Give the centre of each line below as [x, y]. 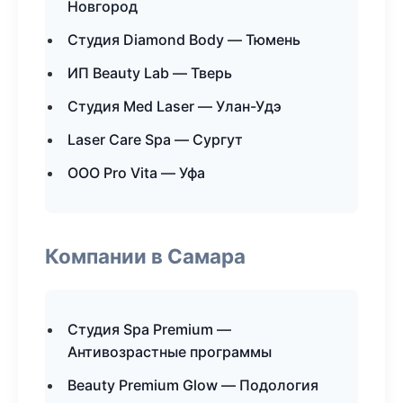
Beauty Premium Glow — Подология [193, 385]
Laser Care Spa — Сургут [155, 139]
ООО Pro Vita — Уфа [136, 173]
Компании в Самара [145, 256]
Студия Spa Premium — [149, 329]
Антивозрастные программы [170, 352]
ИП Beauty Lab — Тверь [150, 73]
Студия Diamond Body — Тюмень [184, 40]
